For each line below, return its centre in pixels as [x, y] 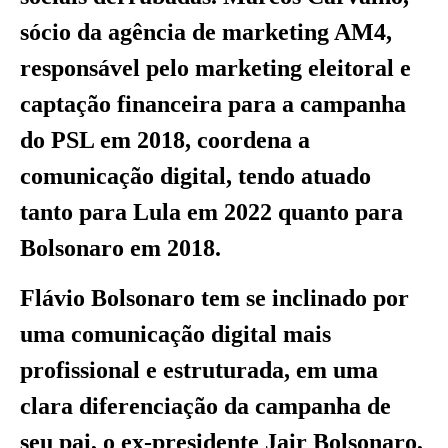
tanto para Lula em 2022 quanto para [211, 211]
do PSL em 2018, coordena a [165, 139]
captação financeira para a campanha [213, 103]
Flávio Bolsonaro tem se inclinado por [214, 297]
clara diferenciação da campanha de [205, 405]
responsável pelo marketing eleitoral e [215, 67]
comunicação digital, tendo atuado [195, 175]
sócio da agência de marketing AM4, [206, 31]
